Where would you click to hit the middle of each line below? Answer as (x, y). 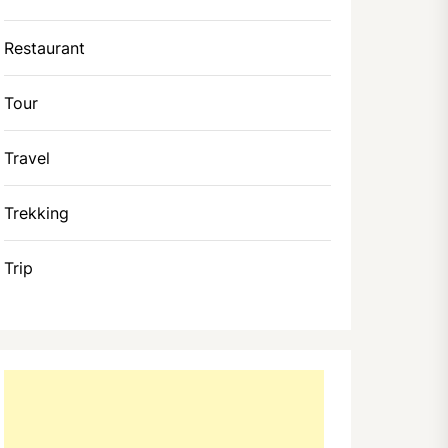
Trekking (37, 213)
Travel (27, 158)
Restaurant (45, 48)
